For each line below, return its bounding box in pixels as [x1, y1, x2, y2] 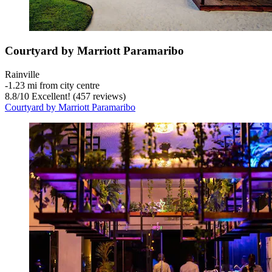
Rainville [5, 69, 39, 80]
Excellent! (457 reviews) [29, 91, 126, 102]
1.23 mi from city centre [8, 80, 100, 91]
